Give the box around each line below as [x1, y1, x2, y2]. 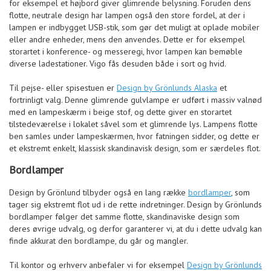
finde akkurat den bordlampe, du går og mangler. [9, 235, 188, 246]
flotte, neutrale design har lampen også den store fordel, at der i [9, 9, 245, 21]
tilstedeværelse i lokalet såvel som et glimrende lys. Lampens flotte [9, 118, 258, 129]
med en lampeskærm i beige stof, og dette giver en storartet [9, 106, 232, 117]
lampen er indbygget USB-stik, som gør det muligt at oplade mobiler [9, 21, 260, 33]
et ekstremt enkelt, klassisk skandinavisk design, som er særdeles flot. [9, 142, 261, 154]
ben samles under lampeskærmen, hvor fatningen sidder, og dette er [9, 130, 260, 142]
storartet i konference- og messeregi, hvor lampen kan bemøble [9, 45, 243, 57]
